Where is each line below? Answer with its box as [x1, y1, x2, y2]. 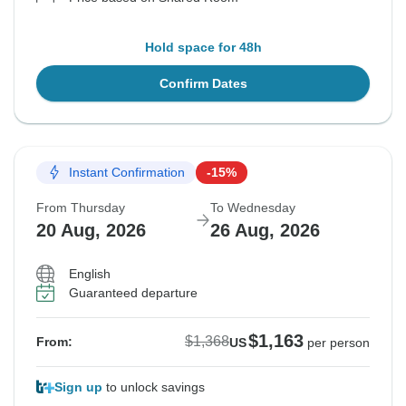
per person [307, 334, 370, 350]
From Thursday [36, 199, 125, 215]
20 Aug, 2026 [36, 219, 146, 240]
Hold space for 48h [144, 39, 262, 54]
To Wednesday [210, 199, 295, 215]
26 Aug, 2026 [210, 219, 320, 240]
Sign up [54, 379, 102, 394]
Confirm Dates [159, 75, 247, 91]
